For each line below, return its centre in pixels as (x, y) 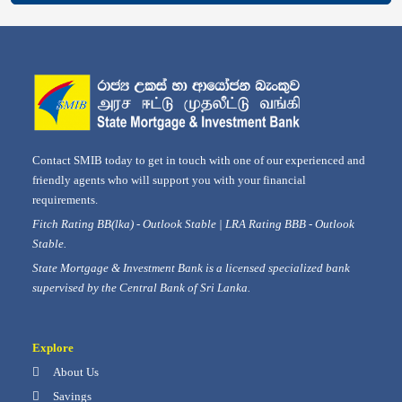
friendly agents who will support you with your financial (169, 180)
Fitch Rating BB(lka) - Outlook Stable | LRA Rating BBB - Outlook (193, 224)
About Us (74, 372)
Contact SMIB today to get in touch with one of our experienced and (199, 160)
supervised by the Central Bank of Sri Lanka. (141, 288)
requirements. (65, 200)
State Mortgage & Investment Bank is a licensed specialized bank (191, 268)
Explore (53, 348)
